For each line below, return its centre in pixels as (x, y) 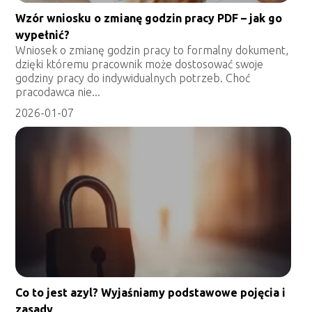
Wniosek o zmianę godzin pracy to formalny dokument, (152, 50)
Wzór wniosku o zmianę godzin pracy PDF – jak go (149, 18)
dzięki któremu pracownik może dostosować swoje (140, 64)
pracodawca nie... (58, 92)
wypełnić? (43, 34)
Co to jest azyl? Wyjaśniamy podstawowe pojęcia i (151, 292)
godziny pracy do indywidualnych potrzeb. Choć (133, 78)
